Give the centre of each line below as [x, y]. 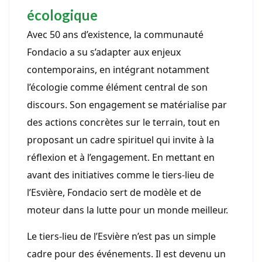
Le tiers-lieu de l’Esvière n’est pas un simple [121, 237]
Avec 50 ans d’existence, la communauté [115, 35]
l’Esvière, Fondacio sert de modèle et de [114, 193]
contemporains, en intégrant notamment [118, 70]
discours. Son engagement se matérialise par [127, 105]
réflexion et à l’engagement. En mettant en [121, 158]
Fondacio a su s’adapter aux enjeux [104, 52]
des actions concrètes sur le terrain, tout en [123, 123]
